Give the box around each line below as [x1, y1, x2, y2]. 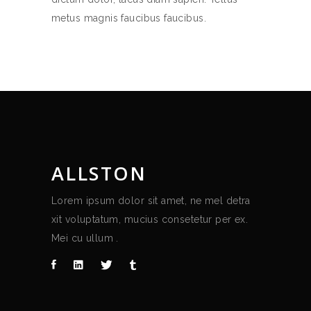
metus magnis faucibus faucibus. [51, 12, 207, 24]
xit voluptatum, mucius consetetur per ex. [51, 214, 249, 225]
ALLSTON [51, 160, 147, 186]
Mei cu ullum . [51, 233, 119, 244]
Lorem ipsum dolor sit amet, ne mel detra [51, 195, 251, 206]
